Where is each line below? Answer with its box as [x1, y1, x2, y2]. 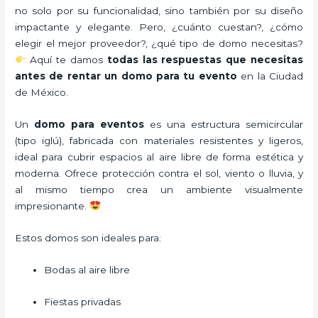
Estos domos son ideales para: [15, 231, 162, 243]
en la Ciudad [236, 70, 303, 82]
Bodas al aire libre [44, 263, 131, 275]
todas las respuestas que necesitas [106, 54, 303, 66]
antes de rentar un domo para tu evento [15, 70, 237, 82]
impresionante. [15, 199, 90, 212]
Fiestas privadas [44, 295, 121, 307]
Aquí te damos [26, 54, 107, 66]
